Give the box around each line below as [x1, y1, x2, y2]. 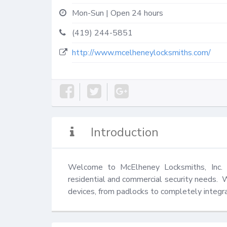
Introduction [91, 124, 159, 140]
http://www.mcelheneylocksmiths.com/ [72, 47, 211, 58]
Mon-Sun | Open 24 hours [72, 8, 163, 19]
